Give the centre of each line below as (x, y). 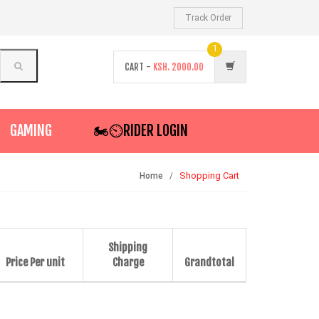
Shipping (128, 247)
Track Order (208, 18)
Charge (128, 262)
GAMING (31, 131)
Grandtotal (209, 262)
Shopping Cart (209, 176)
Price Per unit (35, 262)
